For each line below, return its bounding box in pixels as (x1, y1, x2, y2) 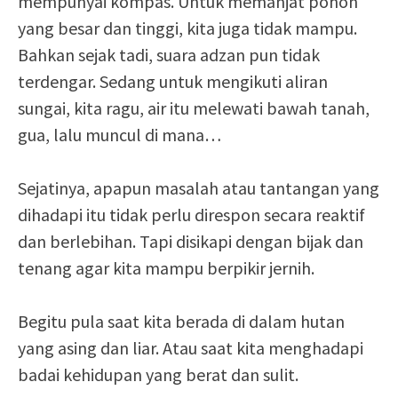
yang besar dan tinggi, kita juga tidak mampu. (18, 17, 357, 39)
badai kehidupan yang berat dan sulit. (18, 363, 298, 386)
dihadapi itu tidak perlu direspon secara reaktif (18, 203, 365, 226)
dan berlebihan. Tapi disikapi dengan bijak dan (18, 230, 363, 252)
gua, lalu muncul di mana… (18, 123, 221, 146)
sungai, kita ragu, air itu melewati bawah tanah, (18, 97, 370, 119)
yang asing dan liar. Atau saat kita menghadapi (18, 337, 363, 359)
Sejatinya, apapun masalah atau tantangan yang (18, 177, 379, 199)
